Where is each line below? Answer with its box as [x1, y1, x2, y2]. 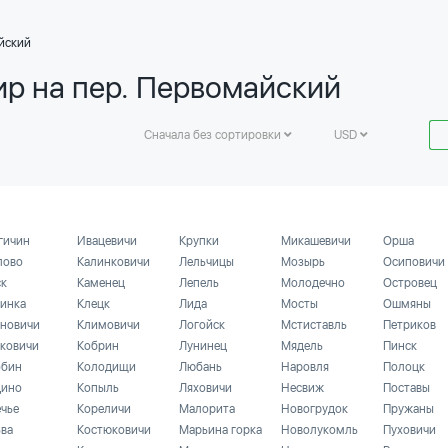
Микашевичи [281, 234, 351, 248]
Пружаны [383, 402, 434, 416]
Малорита [179, 402, 235, 416]
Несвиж [281, 381, 324, 395]
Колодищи [77, 360, 136, 374]
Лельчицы [179, 255, 234, 269]
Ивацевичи [77, 234, 137, 248]
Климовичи [77, 318, 140, 332]
